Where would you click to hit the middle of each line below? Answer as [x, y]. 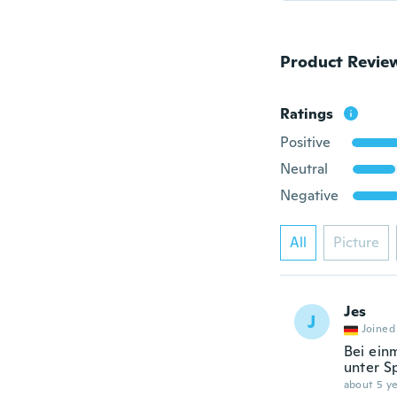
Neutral [304, 169]
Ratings [306, 114]
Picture [356, 242]
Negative [309, 195]
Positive [305, 142]
